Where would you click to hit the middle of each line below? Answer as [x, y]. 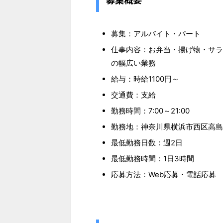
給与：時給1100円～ [145, 79]
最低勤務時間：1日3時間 [153, 158]
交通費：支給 [133, 95]
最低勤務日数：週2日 [147, 142]
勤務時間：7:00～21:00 [150, 111]
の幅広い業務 [133, 63]
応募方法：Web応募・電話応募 [164, 174]
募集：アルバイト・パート [156, 33]
